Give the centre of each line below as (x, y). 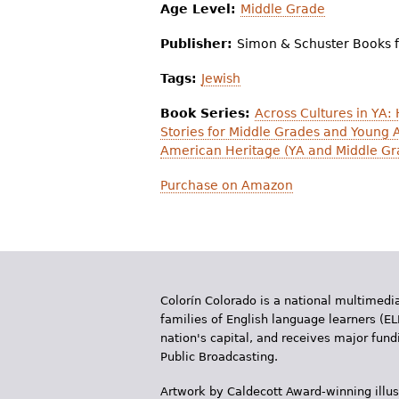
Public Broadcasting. (219, 357)
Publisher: (199, 44)
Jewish (221, 79)
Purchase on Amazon (227, 186)
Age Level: (200, 9)
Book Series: (208, 114)
